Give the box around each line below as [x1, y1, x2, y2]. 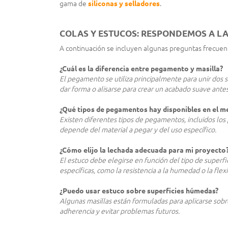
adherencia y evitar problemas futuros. [60, 207, 180, 215]
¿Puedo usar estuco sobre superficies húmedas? [60, 187, 218, 195]
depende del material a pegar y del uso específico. [60, 126, 216, 134]
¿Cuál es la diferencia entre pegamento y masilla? [60, 65, 223, 73]
